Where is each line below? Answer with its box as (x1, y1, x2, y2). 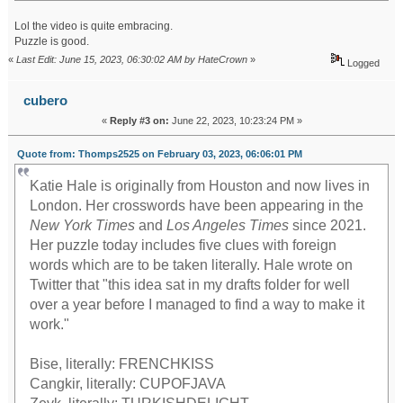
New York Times (30, 217, 136, 233)
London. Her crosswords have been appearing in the (30, 197, 364, 213)
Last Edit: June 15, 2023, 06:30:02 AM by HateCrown (16, 54, 248, 66)
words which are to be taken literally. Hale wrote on (30, 256, 354, 273)
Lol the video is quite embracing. (13, 20, 173, 33)
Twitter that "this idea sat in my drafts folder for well (30, 276, 351, 292)
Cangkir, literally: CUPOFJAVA (30, 375, 227, 391)
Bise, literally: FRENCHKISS (30, 355, 215, 372)
